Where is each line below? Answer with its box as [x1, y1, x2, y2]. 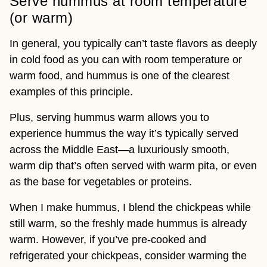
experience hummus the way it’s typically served [10, 128, 238, 140]
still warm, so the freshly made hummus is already [10, 218, 247, 230]
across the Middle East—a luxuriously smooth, [10, 144, 229, 156]
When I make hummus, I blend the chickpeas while [10, 201, 251, 214]
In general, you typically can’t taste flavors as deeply [10, 38, 257, 50]
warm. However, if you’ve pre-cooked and [10, 234, 206, 246]
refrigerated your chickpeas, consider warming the [10, 250, 247, 262]
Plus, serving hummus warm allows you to [10, 111, 209, 124]
